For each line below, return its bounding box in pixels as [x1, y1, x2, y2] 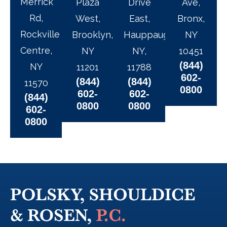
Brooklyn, [72, 29, 113, 41]
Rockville [20, 29, 60, 40]
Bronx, [177, 13, 205, 24]
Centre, [20, 45, 52, 56]
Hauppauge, [124, 29, 176, 41]
